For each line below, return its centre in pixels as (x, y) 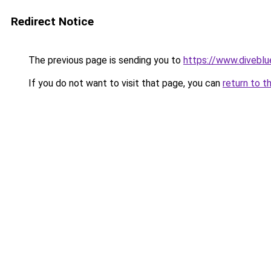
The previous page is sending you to (105, 60)
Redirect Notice (52, 21)
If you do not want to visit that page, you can (124, 83)
